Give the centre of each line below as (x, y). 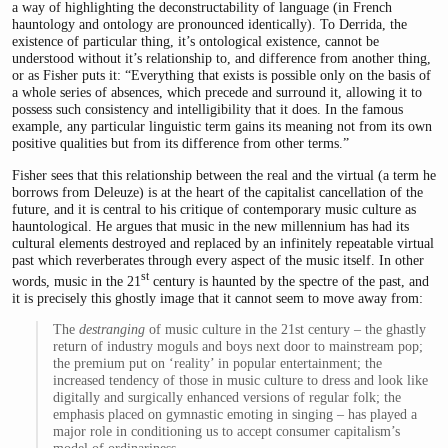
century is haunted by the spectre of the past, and (289, 280)
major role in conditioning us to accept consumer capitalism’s (226, 431)
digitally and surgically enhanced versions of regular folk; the (226, 397)
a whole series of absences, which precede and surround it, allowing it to (217, 92)
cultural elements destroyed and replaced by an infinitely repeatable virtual (223, 242)
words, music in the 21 (76, 280)
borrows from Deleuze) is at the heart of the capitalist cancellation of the (217, 191)
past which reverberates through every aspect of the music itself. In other (218, 259)
